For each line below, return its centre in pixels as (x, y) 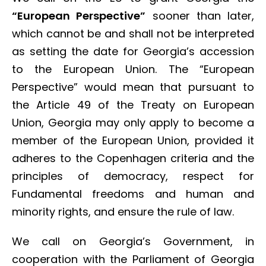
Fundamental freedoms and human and (133, 194)
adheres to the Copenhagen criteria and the (133, 158)
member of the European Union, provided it (133, 140)
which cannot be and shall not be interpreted (133, 34)
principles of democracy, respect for (133, 176)
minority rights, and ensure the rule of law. (123, 212)
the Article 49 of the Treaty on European (133, 105)
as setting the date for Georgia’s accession (133, 51)
